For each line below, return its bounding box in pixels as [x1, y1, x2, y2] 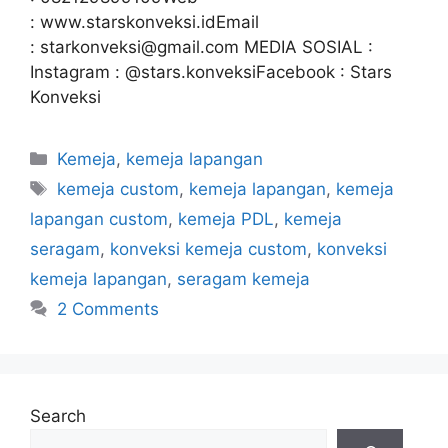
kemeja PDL [178, 209, 274, 229]
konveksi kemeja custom [110, 239, 307, 259]
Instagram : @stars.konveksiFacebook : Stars [30, 62, 392, 82]
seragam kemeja [177, 269, 310, 289]
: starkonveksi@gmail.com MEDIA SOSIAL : [30, 37, 373, 57]
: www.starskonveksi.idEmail [30, 12, 259, 32]
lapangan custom [30, 209, 168, 229]
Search [30, 406, 86, 426]
